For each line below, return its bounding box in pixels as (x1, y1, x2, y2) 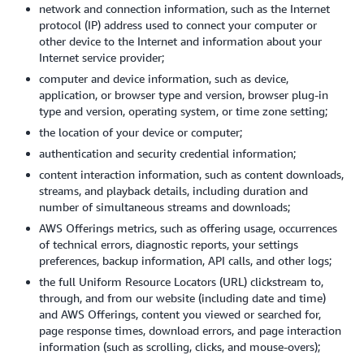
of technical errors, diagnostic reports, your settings (39, 237, 298, 251)
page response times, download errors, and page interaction (39, 323, 341, 337)
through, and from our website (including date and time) (39, 291, 326, 305)
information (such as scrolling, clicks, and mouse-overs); (39, 340, 320, 353)
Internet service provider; (39, 50, 167, 64)
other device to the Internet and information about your (39, 34, 322, 48)
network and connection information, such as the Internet (39, 2, 330, 15)
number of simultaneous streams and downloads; (39, 200, 293, 214)
